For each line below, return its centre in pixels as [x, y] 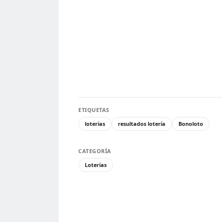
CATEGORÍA [95, 151]
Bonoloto [191, 124]
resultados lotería [142, 124]
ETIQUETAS [94, 110]
